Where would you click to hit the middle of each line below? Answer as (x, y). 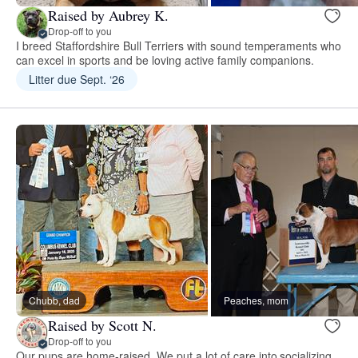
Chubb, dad (54, 300)
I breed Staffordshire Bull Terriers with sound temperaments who (179, 45)
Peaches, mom (256, 300)
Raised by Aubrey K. (108, 16)
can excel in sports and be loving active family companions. (165, 60)
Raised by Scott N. (102, 326)
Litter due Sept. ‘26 (77, 79)
